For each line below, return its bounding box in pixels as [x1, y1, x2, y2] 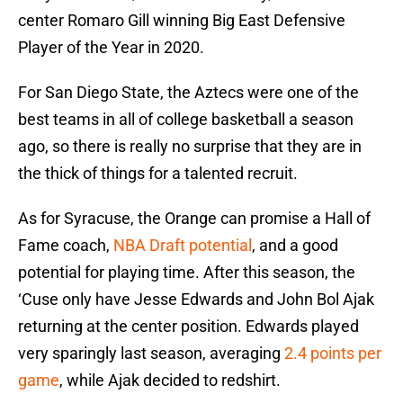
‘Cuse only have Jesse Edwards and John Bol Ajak [18, 290, 374, 309]
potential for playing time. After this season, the [18, 263, 355, 282]
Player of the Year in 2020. [18, 38, 204, 58]
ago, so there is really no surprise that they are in [18, 137, 362, 157]
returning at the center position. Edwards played [18, 317, 359, 336]
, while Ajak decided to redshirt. [59, 371, 281, 390]
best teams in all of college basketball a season [18, 110, 354, 130]
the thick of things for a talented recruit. [18, 164, 298, 184]
